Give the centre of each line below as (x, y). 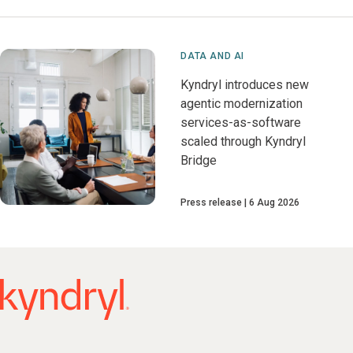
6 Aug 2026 (275, 203)
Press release (212, 203)
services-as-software (241, 123)
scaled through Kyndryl (243, 142)
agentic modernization (242, 104)
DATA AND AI (212, 56)
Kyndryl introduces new (245, 85)
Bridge (199, 161)
